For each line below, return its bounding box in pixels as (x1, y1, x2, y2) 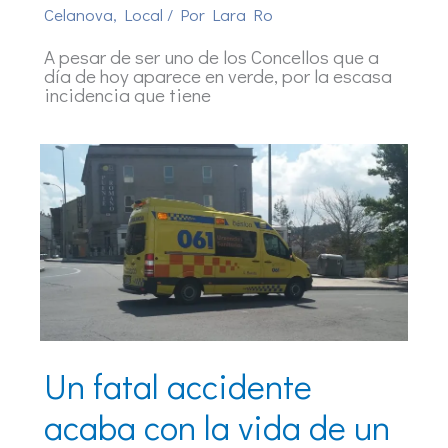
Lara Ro (212, 2, 273, 26)
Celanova (44, 2, 113, 26)
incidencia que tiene (44, 82, 211, 108)
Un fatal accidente (44, 363, 312, 409)
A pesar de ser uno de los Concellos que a (44, 44, 379, 70)
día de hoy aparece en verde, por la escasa (44, 63, 392, 89)
